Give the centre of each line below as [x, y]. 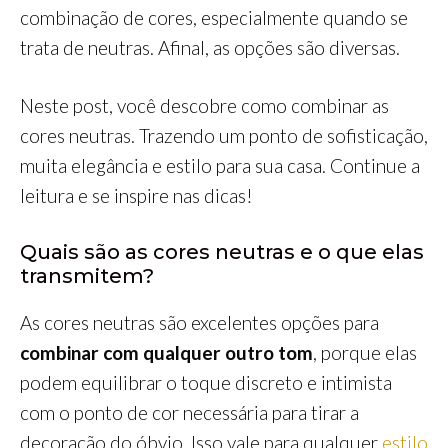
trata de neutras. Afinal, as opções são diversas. [210, 47]
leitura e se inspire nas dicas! [136, 196]
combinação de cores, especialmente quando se [214, 17]
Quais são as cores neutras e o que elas [222, 251]
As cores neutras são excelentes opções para [199, 322]
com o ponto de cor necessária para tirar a [189, 412]
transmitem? [87, 275]
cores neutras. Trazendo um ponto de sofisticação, [224, 136]
